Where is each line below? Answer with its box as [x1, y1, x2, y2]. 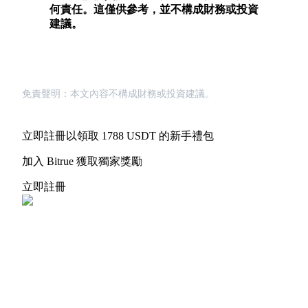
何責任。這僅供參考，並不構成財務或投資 [49, 3, 258, 15]
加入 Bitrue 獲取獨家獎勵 [22, 155, 142, 167]
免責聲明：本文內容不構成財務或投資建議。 [22, 89, 214, 99]
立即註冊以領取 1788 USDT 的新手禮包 [22, 130, 214, 142]
